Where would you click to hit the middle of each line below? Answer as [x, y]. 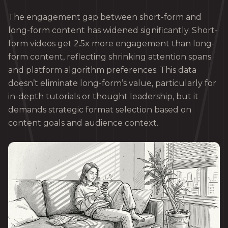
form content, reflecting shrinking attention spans [110, 57]
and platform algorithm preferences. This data [102, 70]
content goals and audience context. [83, 123]
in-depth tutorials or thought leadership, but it [103, 97]
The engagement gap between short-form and [105, 17]
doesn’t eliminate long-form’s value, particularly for [112, 83]
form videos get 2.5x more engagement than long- [111, 44]
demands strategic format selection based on [100, 110]
